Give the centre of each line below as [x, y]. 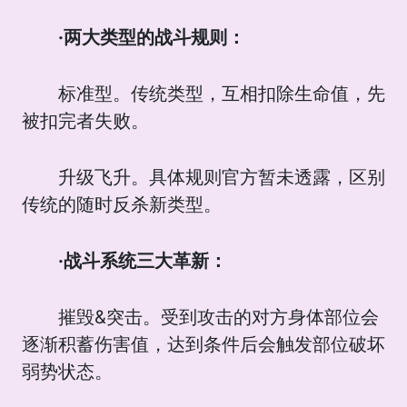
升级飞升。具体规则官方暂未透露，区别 [222, 177]
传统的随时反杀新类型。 [122, 204]
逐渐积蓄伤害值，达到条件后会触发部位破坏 [203, 344]
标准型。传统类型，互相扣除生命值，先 [222, 93]
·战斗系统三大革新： [143, 260]
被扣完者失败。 [85, 120]
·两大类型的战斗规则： [152, 37]
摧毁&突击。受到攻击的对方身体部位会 [218, 317]
